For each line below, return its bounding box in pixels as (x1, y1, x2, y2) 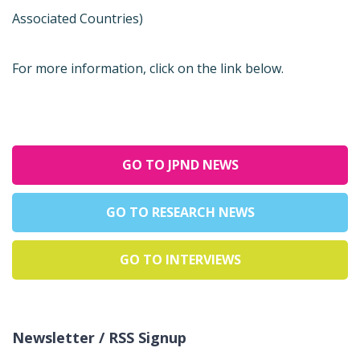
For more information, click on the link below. (12, 59, 284, 77)
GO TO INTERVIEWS (119, 250, 241, 268)
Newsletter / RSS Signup (12, 327, 186, 347)
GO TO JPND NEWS (121, 155, 239, 174)
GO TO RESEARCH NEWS (105, 202, 255, 221)
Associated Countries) (12, 9, 143, 27)
